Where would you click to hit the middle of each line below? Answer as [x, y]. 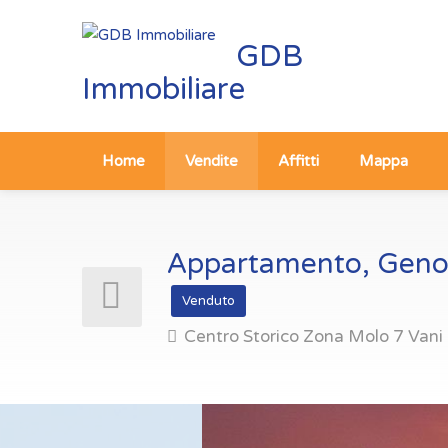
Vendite [211, 161]
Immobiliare [163, 89]
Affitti [298, 161]
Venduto [208, 301]
